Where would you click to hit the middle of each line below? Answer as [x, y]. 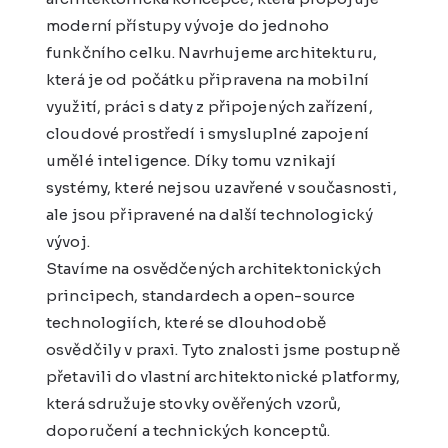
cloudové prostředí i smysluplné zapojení [207, 134]
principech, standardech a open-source [200, 296]
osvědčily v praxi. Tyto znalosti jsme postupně [222, 350]
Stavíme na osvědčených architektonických [213, 269]
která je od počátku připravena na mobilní [207, 80]
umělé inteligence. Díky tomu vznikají [191, 161]
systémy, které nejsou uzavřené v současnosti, [221, 188]
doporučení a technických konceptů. [188, 431]
